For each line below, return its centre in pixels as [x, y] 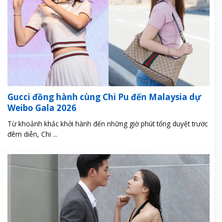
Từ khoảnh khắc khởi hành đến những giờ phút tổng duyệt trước [108, 124]
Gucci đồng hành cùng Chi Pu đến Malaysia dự [104, 97]
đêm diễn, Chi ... [32, 134]
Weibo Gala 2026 [42, 108]
